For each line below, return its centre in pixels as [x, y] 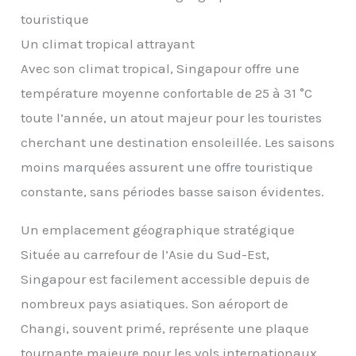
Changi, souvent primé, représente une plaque [165, 329]
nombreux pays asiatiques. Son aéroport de [155, 304]
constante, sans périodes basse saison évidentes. [173, 192]
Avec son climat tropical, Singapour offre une [161, 69]
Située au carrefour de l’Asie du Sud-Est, [145, 255]
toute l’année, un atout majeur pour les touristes [172, 118]
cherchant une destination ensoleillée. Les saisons [178, 143]
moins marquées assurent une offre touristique [167, 167]
